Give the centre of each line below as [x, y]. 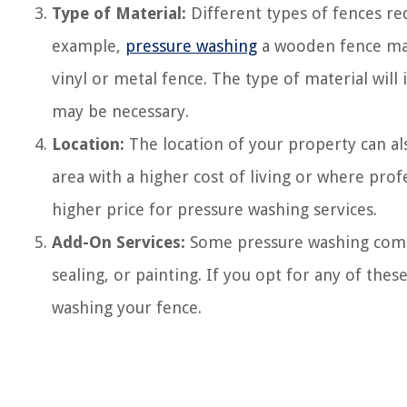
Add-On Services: [119, 242]
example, [89, 46]
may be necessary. [120, 111]
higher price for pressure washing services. [214, 209]
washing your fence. [127, 308]
